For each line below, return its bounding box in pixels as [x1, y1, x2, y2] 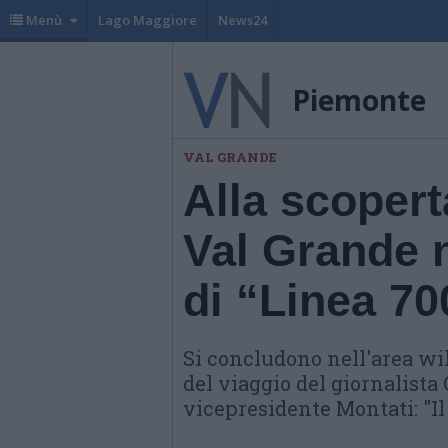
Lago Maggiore [98, 11, 197, 29]
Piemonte [292, 81, 426, 119]
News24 [218, 11, 267, 29]
